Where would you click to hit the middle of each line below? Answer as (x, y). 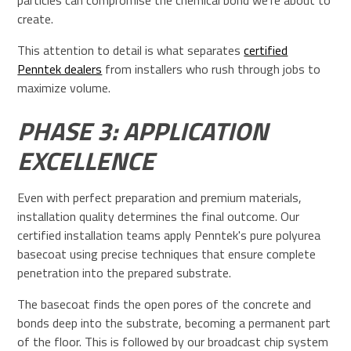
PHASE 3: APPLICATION (143, 131)
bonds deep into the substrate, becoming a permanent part (174, 323)
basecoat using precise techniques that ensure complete (167, 254)
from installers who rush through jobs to (212, 69)
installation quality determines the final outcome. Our (159, 217)
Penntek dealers (60, 69)
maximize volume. (64, 88)
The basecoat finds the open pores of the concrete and (165, 304)
